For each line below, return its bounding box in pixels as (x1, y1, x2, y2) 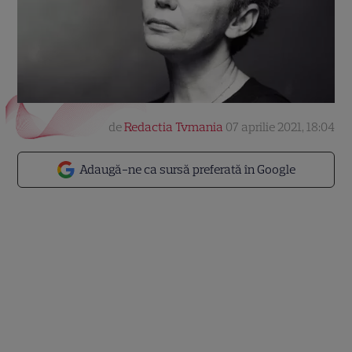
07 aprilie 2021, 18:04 (225, 119, 335, 134)
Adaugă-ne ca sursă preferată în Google (79, 162, 295, 177)
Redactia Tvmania (123, 119, 223, 134)
